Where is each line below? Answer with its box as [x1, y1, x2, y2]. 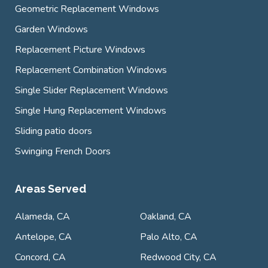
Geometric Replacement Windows [15, 2, 159, 16]
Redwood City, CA [140, 250, 217, 264]
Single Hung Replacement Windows [15, 103, 166, 117]
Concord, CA [15, 250, 66, 264]
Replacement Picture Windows [15, 42, 145, 56]
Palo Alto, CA [140, 230, 197, 243]
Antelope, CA [15, 230, 72, 243]
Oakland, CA [140, 209, 191, 223]
